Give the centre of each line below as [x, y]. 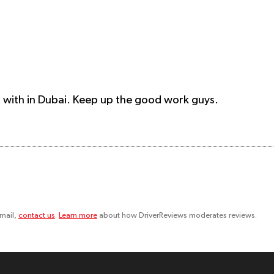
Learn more [78, 216]
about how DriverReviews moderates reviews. [177, 216]
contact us [37, 216]
